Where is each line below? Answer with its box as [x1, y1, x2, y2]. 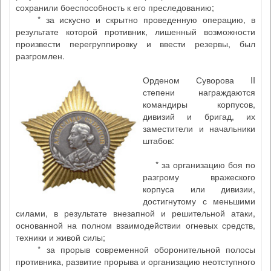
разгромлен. [16, 50, 65, 62]
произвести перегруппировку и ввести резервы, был [16, 38, 255, 50]
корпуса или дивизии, [143, 183, 255, 195]
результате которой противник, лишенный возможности [16, 25, 255, 38]
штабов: [143, 134, 174, 146]
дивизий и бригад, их [143, 110, 255, 122]
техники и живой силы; [16, 231, 105, 243]
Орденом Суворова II [143, 74, 255, 86]
